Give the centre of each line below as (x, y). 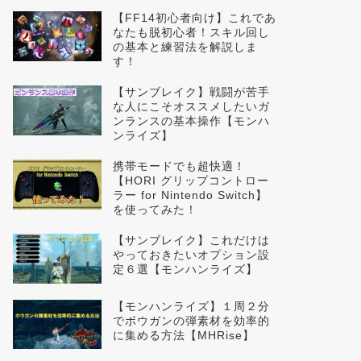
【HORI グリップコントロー (191, 180)
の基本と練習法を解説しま (185, 47)
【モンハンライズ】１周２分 (191, 306)
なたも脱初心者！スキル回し (191, 32)
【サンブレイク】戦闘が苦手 (191, 92)
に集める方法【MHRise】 (183, 335)
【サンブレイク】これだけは (191, 240)
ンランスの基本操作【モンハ (191, 121)
